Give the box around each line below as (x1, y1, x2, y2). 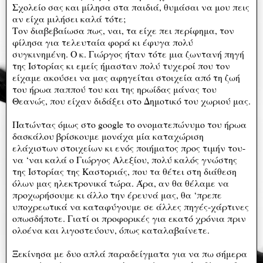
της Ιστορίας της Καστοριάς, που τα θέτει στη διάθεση (12, 164, 237, 177)
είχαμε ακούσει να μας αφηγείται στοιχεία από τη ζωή (12, 70, 240, 83)
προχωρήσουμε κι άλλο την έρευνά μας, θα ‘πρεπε (12, 188, 222, 201)
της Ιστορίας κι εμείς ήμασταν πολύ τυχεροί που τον (12, 59, 230, 72)
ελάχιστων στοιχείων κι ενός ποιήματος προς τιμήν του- (12, 141, 245, 154)
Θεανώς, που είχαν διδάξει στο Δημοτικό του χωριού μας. (12, 94, 251, 107)
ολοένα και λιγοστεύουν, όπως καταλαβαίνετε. (12, 223, 210, 236)
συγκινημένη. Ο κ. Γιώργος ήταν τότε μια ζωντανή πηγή (12, 47, 244, 60)
